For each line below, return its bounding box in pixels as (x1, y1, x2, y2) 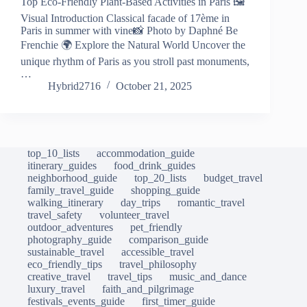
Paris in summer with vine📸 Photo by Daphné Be (21, 25, 238, 37)
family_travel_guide (27, 184, 114, 197)
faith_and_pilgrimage (102, 283, 194, 295)
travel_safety (27, 209, 82, 221)
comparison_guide (129, 234, 208, 246)
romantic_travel (177, 197, 245, 209)
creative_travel (27, 271, 90, 283)
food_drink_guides (114, 160, 195, 172)
